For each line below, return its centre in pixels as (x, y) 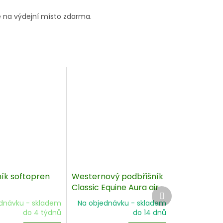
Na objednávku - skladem (122, 203)
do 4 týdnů (42, 213)
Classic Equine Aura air (115, 188)
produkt (177, 200)
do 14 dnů (150, 213)
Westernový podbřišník (118, 177)
